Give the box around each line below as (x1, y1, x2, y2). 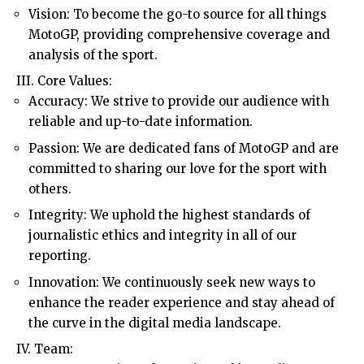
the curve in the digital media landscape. (28, 314, 281, 331)
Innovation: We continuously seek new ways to (28, 274, 315, 290)
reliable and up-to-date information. (28, 114, 253, 130)
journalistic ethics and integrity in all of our (28, 227, 297, 244)
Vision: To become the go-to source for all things (28, 6, 327, 22)
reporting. (28, 248, 91, 264)
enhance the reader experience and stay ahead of (28, 294, 335, 310)
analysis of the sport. (28, 46, 158, 63)
